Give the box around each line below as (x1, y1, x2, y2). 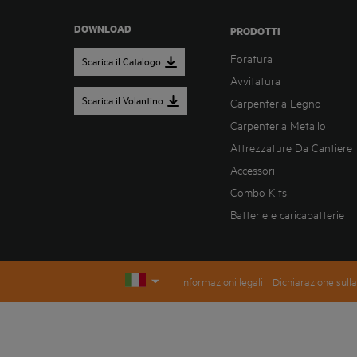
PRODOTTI (230, 24, 281, 37)
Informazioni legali (181, 273, 264, 288)
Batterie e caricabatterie (230, 207, 345, 222)
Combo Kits (230, 185, 288, 199)
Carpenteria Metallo (230, 118, 327, 132)
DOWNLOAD (73, 22, 131, 35)
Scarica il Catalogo (81, 55, 161, 69)
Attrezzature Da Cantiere (230, 140, 353, 155)
